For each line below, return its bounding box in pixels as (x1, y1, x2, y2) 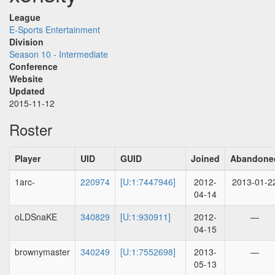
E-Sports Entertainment (9, 23, 100, 36)
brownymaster (15, 246, 70, 258)
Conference (9, 60, 58, 72)
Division (9, 36, 44, 48)
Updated (9, 85, 45, 97)
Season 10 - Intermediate (9, 48, 108, 60)
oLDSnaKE (15, 211, 57, 223)
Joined (191, 152, 220, 165)
